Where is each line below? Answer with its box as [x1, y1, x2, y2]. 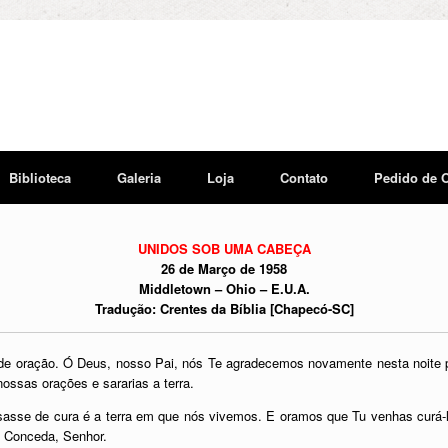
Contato [280, 168, 328, 187]
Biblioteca [9, 168, 71, 187]
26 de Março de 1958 [161, 259, 287, 278]
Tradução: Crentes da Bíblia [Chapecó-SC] [94, 299, 354, 318]
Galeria [117, 168, 161, 187]
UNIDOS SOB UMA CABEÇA [137, 239, 311, 258]
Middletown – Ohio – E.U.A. [138, 279, 310, 298]
